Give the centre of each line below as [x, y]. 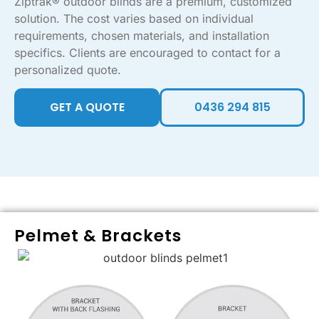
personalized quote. [68, 70]
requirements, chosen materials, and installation [142, 36]
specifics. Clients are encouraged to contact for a [147, 53]
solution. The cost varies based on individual [134, 19]
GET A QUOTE [87, 108]
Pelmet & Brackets [98, 236]
